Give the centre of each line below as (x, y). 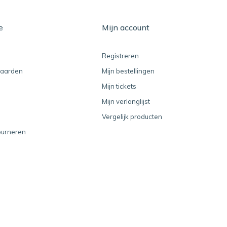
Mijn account (126, 28)
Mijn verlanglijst (126, 102)
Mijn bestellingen (128, 71)
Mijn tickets (119, 86)
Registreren (120, 56)
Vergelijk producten (132, 117)
